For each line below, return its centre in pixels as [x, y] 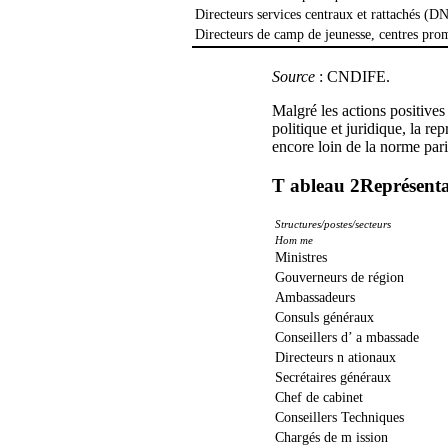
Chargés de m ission [331, 438]
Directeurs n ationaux [335, 358]
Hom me [294, 240]
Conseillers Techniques [339, 418]
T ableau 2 [316, 185]
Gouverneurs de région [339, 278]
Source [293, 76]
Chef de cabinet [319, 398]
